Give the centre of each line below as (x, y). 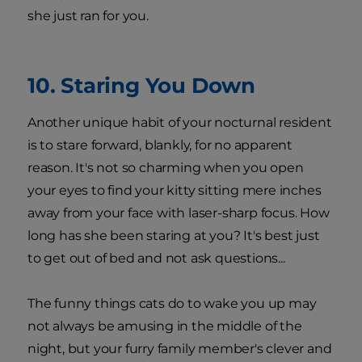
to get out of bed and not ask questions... (156, 258)
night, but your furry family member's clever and (180, 348)
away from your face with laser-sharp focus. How (179, 213)
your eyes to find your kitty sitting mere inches (175, 190)
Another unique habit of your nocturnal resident (180, 122)
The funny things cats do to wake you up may (172, 303)
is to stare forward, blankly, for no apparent (160, 145)
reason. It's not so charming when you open (166, 167)
